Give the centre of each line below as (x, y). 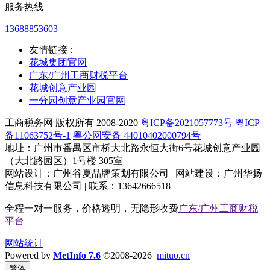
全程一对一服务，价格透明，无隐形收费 (92, 208)
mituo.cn (173, 255)
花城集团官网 (58, 62)
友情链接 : (51, 49)
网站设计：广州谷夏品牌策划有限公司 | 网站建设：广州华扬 (133, 173)
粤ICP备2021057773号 (187, 122)
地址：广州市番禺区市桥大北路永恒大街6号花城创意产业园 (133, 148)
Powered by (29, 255)
